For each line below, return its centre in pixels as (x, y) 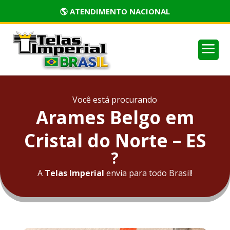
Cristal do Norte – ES (115, 140)
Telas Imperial (74, 173)
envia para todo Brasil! (148, 173)
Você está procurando (115, 99)
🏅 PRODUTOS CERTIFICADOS (115, 12)
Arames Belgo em (115, 117)
